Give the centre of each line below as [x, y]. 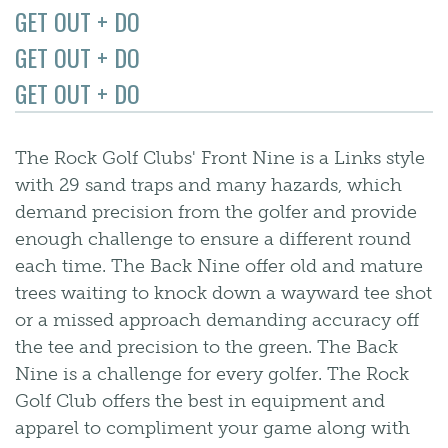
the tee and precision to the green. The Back [206, 347]
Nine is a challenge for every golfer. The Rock [212, 374]
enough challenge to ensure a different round [213, 239]
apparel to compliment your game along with [212, 428]
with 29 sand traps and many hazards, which [208, 185]
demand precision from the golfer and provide [216, 212]
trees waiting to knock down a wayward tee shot [223, 293]
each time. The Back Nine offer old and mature [219, 266]
